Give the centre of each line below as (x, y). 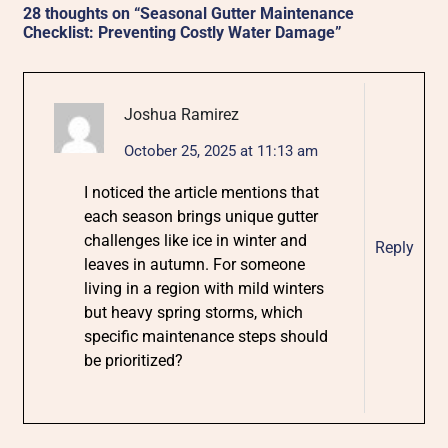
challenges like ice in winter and (196, 240)
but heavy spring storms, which (194, 312)
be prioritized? (134, 360)
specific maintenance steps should (206, 336)
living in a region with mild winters (204, 288)
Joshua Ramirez (182, 114)
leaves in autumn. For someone (195, 264)
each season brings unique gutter (201, 216)
